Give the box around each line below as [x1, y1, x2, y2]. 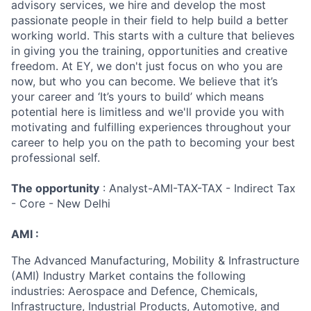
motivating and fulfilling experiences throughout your [11, 120, 291, 134]
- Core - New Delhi [11, 196, 110, 210]
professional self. [11, 151, 100, 165]
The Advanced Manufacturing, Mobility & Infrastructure [11, 253, 299, 267]
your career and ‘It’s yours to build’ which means [11, 90, 264, 103]
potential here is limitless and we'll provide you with [11, 105, 284, 119]
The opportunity [11, 181, 99, 195]
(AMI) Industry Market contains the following [11, 269, 246, 283]
